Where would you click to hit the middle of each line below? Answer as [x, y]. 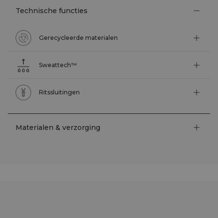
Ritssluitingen [59, 92]
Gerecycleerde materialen [78, 37]
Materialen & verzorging [58, 127]
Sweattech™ [58, 65]
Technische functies [52, 10]
